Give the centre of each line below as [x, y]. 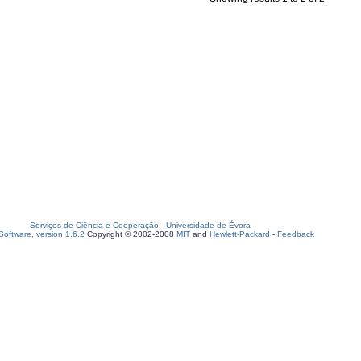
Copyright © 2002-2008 [131, 234]
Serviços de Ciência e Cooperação [94, 225]
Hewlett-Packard [240, 234]
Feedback [296, 234]
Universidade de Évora [208, 225]
